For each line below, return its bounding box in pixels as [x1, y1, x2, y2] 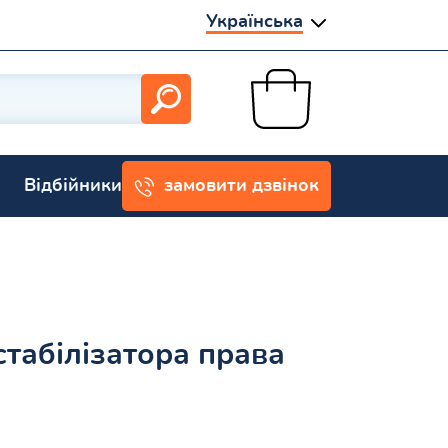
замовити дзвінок [164, 176, 319, 195]
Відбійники [24, 176, 122, 195]
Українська [206, 12, 303, 31]
